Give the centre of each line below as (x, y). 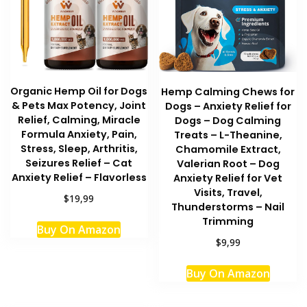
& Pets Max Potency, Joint (79, 106)
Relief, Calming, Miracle (79, 120)
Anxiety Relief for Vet (228, 179)
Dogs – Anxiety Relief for (228, 107)
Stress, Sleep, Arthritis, (79, 149)
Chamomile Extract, (228, 150)
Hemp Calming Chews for (228, 92)
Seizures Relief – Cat (79, 163)
